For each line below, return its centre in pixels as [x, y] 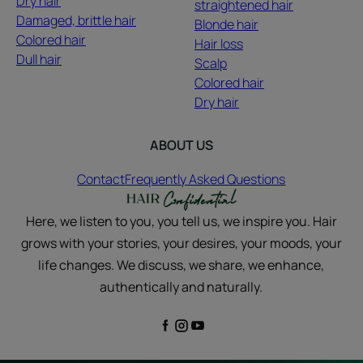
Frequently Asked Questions [205, 179]
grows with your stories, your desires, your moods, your [181, 243]
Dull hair [39, 60]
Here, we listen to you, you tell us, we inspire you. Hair [181, 222]
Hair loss [218, 44]
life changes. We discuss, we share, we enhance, [181, 265]
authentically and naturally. [181, 287]
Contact [101, 179]
